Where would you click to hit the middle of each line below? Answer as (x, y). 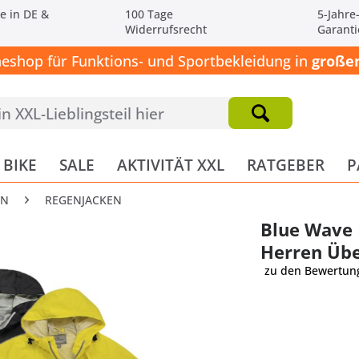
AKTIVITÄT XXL (170, 165)
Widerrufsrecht (165, 29)
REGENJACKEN (83, 200)
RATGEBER (285, 165)
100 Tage (149, 14)
